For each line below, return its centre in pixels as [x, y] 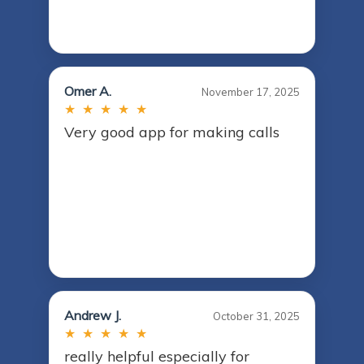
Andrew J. [93, 316]
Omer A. [88, 91]
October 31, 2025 [256, 316]
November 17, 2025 [251, 92]
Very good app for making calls [172, 132]
